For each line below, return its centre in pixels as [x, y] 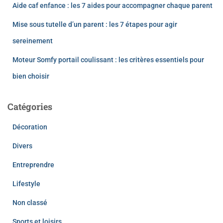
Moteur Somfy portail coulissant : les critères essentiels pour [108, 59]
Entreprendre [33, 165]
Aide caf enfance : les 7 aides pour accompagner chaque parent [112, 5]
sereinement [33, 41]
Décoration [30, 127]
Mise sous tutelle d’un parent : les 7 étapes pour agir [95, 24]
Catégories [30, 106]
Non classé [30, 202]
